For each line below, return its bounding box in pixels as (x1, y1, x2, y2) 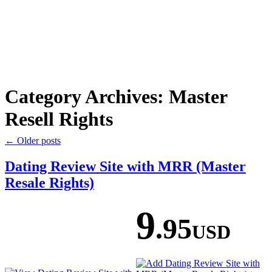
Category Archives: (5, 86, 169, 108)
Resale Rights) (5, 175, 94, 191)
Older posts (15, 135, 61, 146)
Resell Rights (5, 108, 113, 131)
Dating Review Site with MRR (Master (5, 158, 246, 175)
